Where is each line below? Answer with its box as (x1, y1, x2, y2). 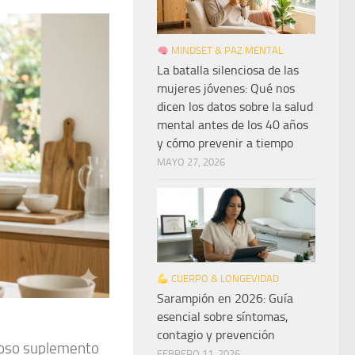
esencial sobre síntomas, (157, 309, 288, 325)
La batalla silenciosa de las (157, 63, 299, 78)
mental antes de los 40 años (157, 117, 308, 133)
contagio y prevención (157, 327, 275, 343)
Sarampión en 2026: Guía (157, 291, 293, 307)
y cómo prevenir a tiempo (157, 136, 293, 151)
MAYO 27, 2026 (157, 156, 225, 169)
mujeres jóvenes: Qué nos (157, 81, 295, 97)
